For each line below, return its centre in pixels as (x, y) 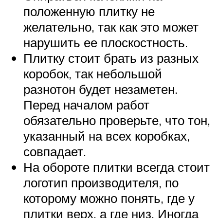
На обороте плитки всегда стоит (117, 167)
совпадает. (55, 151)
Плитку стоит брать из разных (111, 58)
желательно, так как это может (111, 27)
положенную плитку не (89, 11)
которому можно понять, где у (109, 198)
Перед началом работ (86, 104)
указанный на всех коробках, (107, 136)
